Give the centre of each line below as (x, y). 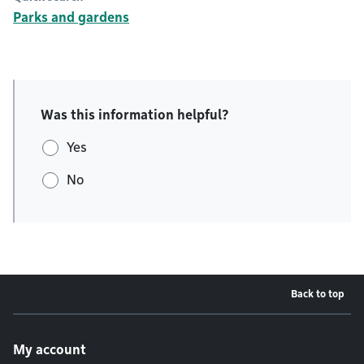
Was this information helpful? (135, 115)
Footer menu (72, 326)
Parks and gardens (71, 17)
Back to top (318, 294)
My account (50, 350)
